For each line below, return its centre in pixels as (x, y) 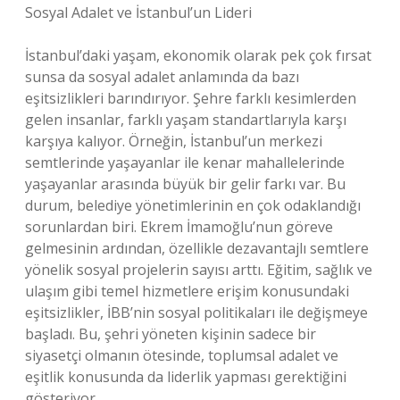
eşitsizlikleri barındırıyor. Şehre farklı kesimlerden (191, 98)
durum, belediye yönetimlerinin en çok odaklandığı (193, 205)
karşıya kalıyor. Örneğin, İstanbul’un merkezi (174, 141)
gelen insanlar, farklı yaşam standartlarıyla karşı (186, 120)
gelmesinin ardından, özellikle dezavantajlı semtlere (197, 248)
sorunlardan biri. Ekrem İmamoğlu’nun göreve (179, 227)
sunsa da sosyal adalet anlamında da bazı (162, 77)
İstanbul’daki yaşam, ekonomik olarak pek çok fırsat (198, 55)
